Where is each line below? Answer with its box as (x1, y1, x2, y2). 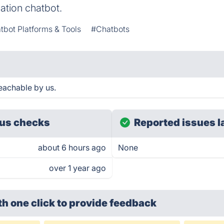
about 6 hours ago (38, 142, 106, 152)
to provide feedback (57, 197, 157, 209)
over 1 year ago (49, 163, 106, 173)
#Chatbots (91, 24, 130, 34)
